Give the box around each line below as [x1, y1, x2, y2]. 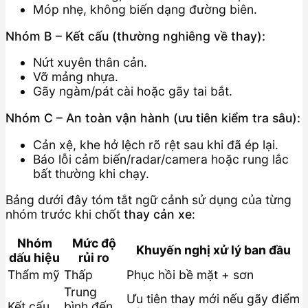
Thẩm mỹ [8, 267, 60, 282]
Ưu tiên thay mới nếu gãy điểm [126, 291, 300, 306]
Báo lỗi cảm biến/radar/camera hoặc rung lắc [33, 151, 289, 166]
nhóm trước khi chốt [5, 207, 124, 222]
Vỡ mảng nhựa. [33, 69, 118, 85]
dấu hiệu [9, 250, 60, 265]
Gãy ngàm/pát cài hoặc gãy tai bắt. [33, 84, 232, 99]
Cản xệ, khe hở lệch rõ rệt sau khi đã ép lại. [33, 137, 278, 152]
